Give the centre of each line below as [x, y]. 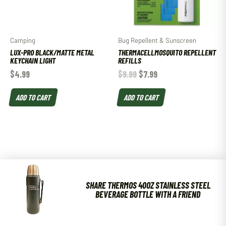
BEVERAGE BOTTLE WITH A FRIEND [148, 194]
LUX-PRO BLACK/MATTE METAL [52, 52]
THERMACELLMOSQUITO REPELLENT [167, 52]
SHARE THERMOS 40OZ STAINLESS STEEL [148, 185]
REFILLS [130, 60]
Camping [23, 41]
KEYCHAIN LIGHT [33, 60]
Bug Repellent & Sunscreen [157, 41]
